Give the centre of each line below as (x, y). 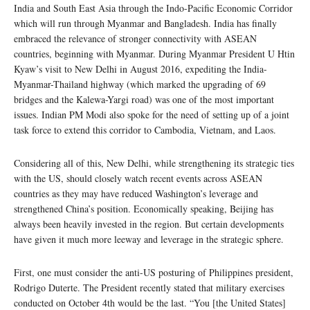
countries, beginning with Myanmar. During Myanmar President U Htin (154, 54)
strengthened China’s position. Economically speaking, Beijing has (144, 209)
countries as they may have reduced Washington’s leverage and (136, 194)
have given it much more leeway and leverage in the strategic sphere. (149, 239)
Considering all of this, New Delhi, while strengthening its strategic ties (154, 163)
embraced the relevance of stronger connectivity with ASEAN (135, 39)
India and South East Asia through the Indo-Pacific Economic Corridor (153, 8)
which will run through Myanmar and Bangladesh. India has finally (145, 24)
